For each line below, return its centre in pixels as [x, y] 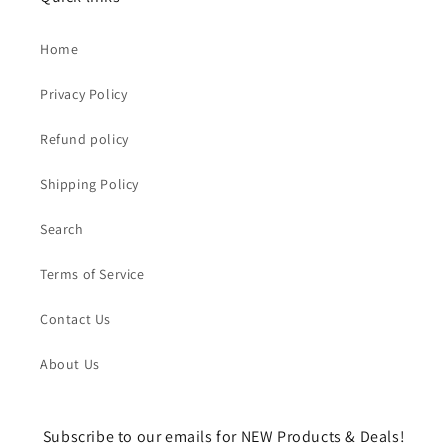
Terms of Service [92, 274]
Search [62, 229]
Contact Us [75, 319]
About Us [70, 364]
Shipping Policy [89, 184]
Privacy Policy [84, 94]
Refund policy [84, 139]
